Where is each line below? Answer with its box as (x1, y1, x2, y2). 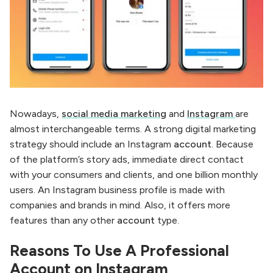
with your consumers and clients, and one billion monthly (10, 168, 258, 180)
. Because (211, 138, 253, 150)
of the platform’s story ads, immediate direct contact (10, 153, 244, 165)
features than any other (10, 214, 115, 226)
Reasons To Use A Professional (10, 241, 229, 260)
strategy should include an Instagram (10, 138, 174, 150)
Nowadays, (10, 107, 62, 119)
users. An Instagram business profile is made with (10, 183, 225, 196)
